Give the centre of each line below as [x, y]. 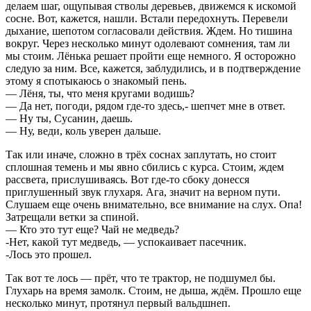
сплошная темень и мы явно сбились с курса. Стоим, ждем [145, 167]
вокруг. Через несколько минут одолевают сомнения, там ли [148, 43]
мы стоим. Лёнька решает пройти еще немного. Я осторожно [151, 56]
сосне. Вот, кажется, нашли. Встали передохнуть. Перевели [147, 18]
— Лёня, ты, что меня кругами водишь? [100, 93]
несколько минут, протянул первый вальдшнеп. [118, 303]
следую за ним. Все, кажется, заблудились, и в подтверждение [153, 68]
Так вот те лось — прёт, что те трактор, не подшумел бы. [141, 278]
